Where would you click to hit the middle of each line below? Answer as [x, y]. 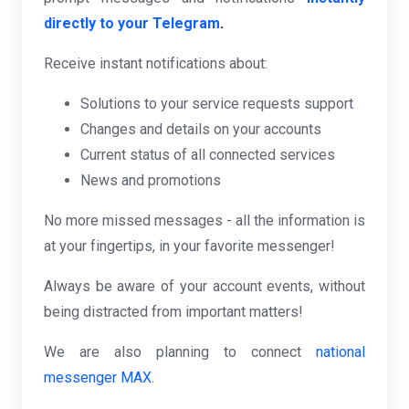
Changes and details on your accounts [201, 129]
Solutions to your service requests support [217, 104]
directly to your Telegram [132, 23]
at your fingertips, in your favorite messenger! [189, 246]
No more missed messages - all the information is [204, 220]
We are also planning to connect [180, 352]
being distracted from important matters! [173, 312]
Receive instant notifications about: [156, 63]
